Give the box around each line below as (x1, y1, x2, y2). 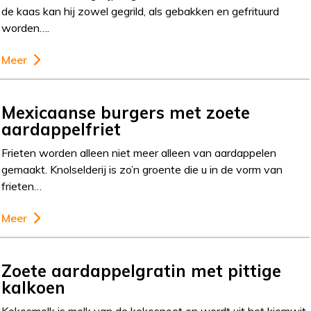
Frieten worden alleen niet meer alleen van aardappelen (1, 145, 277, 160)
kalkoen (1, 276, 66, 298)
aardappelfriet (1, 118, 121, 140)
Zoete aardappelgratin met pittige (1, 260, 282, 281)
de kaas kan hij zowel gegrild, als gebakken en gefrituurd (1, 3, 280, 18)
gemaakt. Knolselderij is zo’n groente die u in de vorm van (1, 162, 283, 176)
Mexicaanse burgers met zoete (1, 101, 251, 123)
